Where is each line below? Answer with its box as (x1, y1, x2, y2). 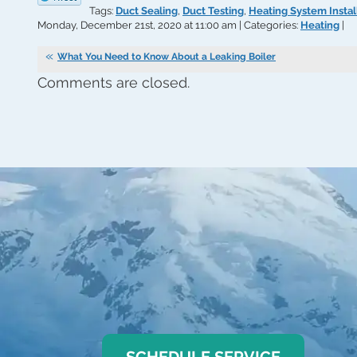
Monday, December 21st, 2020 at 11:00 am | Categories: (37, 19, 300, 32)
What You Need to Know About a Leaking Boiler (57, 51, 276, 63)
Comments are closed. (37, 74, 190, 92)
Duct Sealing (116, 5, 178, 18)
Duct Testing (182, 5, 244, 18)
